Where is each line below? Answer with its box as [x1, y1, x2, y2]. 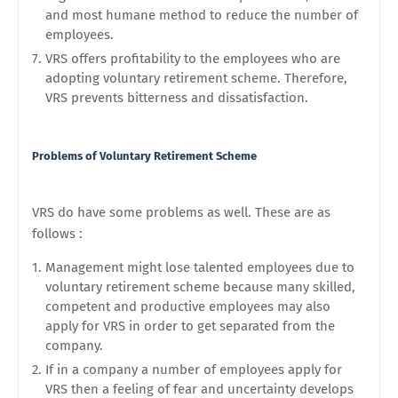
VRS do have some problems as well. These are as [32, 204, 330, 220]
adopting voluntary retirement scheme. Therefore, [45, 70, 347, 86]
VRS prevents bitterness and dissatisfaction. [45, 90, 308, 106]
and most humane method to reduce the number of [45, 7, 358, 23]
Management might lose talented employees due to [45, 259, 354, 275]
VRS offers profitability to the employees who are [45, 51, 340, 67]
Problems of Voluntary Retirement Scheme [32, 149, 257, 163]
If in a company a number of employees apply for [45, 362, 342, 378]
